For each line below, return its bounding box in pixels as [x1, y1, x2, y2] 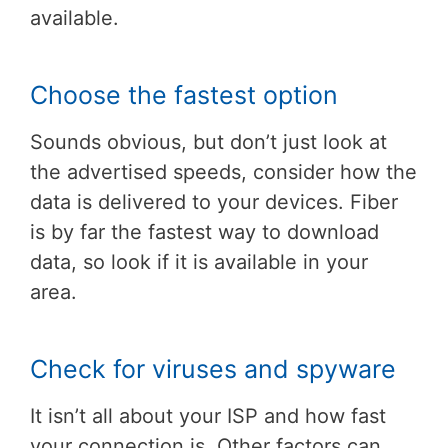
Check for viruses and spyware [30, 353, 396, 384]
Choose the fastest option [30, 79, 338, 110]
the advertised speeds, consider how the [30, 159, 417, 184]
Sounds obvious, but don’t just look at [30, 129, 387, 154]
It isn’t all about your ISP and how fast [30, 403, 386, 428]
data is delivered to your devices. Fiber [30, 189, 398, 214]
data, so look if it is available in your [30, 249, 368, 274]
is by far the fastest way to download [30, 219, 379, 244]
